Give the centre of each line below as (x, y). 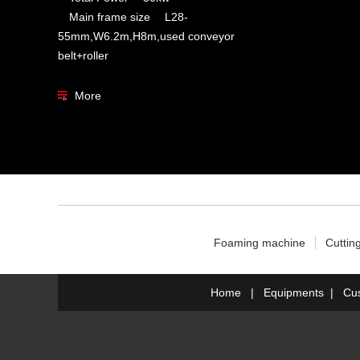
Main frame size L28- (123, 16)
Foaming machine (259, 242)
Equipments (293, 292)
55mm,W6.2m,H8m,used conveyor (146, 36)
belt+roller (83, 55)
